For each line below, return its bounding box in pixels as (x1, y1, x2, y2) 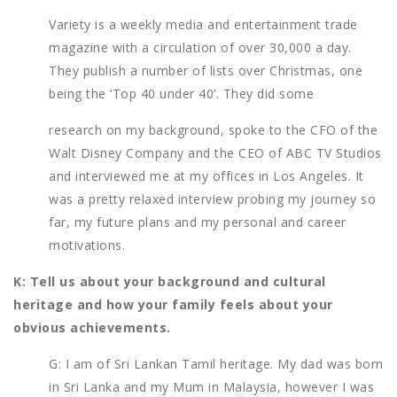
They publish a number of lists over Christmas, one (49, 62, 362, 80)
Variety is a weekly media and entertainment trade (49, 16, 358, 34)
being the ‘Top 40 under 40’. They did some (49, 85, 314, 103)
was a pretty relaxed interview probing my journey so (49, 191, 376, 208)
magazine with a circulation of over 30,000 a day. (49, 39, 352, 57)
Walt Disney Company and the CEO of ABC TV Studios (49, 144, 382, 162)
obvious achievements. (13, 319, 171, 337)
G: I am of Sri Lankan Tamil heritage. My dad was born (49, 355, 384, 373)
